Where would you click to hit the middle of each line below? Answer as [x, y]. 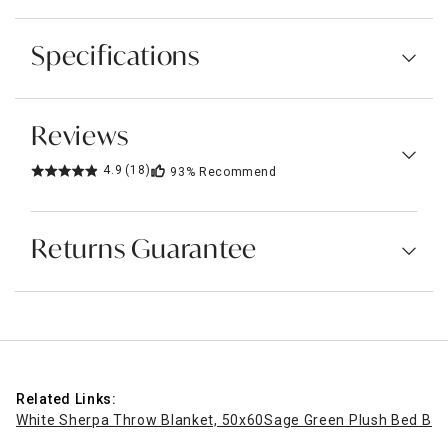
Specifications [115, 57]
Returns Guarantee [144, 250]
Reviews [80, 137]
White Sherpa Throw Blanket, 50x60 [140, 419]
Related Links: [66, 398]
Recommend [238, 171]
